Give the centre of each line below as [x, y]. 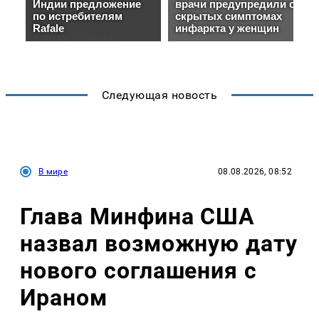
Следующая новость [159, 95]
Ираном [64, 298]
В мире [53, 171]
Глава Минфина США [138, 217]
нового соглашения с [139, 271]
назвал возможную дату [159, 244]
